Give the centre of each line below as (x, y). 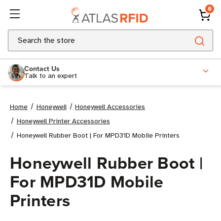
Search (20, 36)
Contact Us (42, 68)
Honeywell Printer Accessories (63, 121)
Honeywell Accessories (110, 107)
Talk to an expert (51, 75)
